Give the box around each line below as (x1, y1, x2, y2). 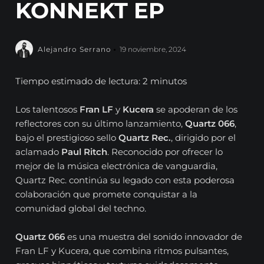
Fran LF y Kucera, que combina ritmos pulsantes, (15, 245, 229, 257)
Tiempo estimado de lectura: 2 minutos (15, 75, 187, 87)
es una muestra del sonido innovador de (65, 231, 243, 243)
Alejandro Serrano (38, 45, 112, 54)
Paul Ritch (61, 146, 108, 158)
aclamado (15, 146, 62, 158)
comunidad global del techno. (15, 203, 147, 214)
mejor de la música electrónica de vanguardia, (15, 160, 218, 172)
